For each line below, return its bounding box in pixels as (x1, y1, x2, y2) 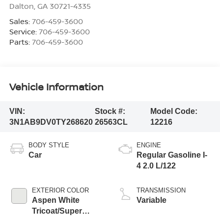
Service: (9, 27, 39, 37)
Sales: (9, 16, 32, 27)
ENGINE (137, 141, 161, 149)
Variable (137, 196, 166, 205)
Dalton (9, 1, 34, 11)
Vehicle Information (9, 80, 104, 93)
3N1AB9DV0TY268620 (9, 117, 93, 126)
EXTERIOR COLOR (31, 187, 89, 194)
